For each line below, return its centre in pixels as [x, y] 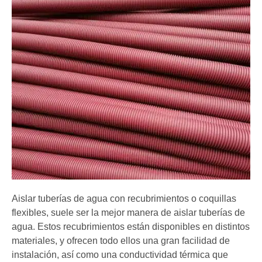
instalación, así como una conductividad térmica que [120, 255]
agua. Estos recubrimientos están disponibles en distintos [131, 227]
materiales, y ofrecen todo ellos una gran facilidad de [121, 241]
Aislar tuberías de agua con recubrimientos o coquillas [124, 199]
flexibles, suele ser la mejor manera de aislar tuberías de [128, 213]
